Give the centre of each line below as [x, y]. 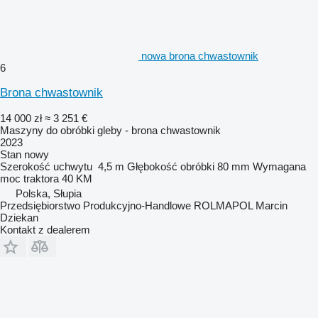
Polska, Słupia [49, 193]
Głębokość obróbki [171, 166]
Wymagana [279, 166]
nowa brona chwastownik [200, 55]
